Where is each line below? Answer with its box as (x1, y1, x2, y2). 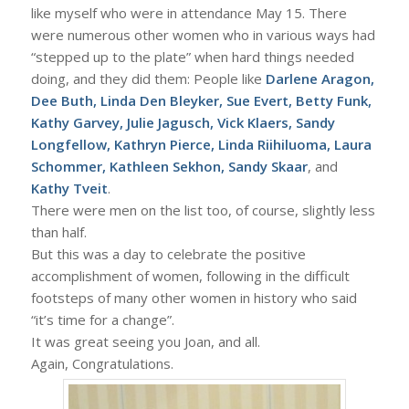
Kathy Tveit (30, 179, 108, 198)
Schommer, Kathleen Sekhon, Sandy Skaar (30, 157, 308, 176)
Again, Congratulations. (30, 354, 173, 373)
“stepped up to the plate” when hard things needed (30, 47, 354, 67)
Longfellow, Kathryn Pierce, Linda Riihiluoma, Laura (30, 135, 372, 154)
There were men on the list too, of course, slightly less (30, 201, 375, 220)
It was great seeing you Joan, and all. (30, 332, 260, 351)
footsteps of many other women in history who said (30, 288, 357, 308)
